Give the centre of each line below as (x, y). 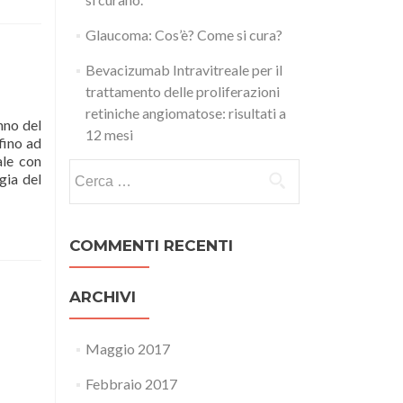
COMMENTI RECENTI (151, 246)
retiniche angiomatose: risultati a (185, 113)
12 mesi (109, 134)
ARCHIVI (103, 297)
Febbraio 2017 (131, 384)
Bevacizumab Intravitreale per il (184, 70)
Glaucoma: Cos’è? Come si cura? (184, 35)
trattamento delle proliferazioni (182, 91)
